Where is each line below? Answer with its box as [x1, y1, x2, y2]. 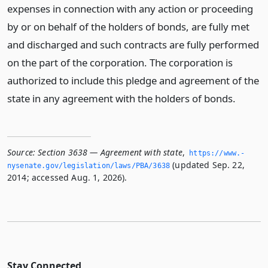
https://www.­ [189, 149, 245, 157]
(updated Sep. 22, [170, 159, 245, 170]
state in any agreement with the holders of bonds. [7, 92, 236, 105]
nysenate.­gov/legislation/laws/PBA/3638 [7, 162, 170, 170]
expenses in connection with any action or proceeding [7, 2, 253, 16]
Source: [7, 147, 36, 158]
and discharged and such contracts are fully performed [7, 38, 259, 51]
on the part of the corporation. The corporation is [7, 56, 233, 69]
